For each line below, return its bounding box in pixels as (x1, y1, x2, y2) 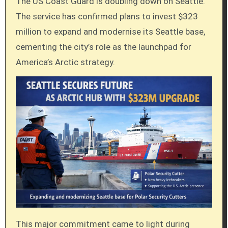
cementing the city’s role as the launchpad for (15, 42, 191, 52)
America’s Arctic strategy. (15, 57, 115, 67)
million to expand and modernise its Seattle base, (15, 26, 205, 37)
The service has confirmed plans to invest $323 (15, 11, 198, 21)
